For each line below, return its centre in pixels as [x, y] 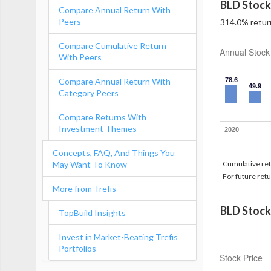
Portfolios [77, 248]
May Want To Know [90, 164]
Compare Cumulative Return [113, 46]
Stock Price [241, 258]
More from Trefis [84, 188]
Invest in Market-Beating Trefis [118, 237]
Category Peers [89, 93]
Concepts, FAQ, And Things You [114, 153]
